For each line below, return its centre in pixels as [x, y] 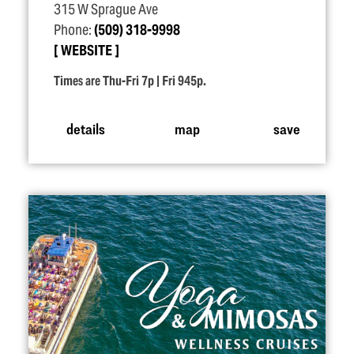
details [85, 128]
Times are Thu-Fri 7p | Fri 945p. [130, 81]
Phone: [74, 30]
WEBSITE [87, 51]
